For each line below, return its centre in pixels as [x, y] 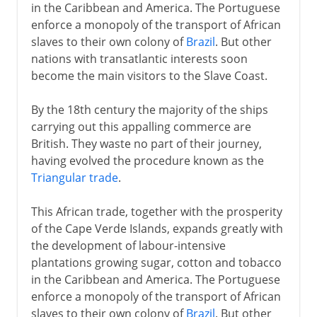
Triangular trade [74, 177]
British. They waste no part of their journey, [146, 143]
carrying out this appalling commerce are [141, 126]
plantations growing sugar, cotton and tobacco [156, 262]
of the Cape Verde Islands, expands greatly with [157, 228]
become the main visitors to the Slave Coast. [149, 75]
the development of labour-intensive [128, 245]
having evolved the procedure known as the [147, 160]
